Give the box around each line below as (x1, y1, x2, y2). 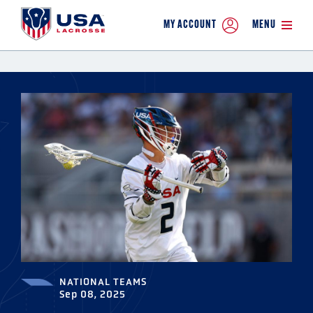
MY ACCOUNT (163, 19, 217, 31)
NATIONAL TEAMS (59, 276, 147, 288)
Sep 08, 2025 (59, 289, 126, 300)
